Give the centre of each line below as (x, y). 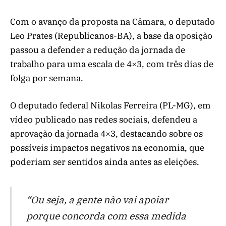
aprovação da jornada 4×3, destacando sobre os (106, 134)
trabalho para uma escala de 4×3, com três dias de (112, 64)
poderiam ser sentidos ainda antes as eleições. (105, 162)
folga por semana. (47, 78)
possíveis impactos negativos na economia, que (107, 148)
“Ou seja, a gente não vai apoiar (97, 199)
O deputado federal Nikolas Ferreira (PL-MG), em (110, 106)
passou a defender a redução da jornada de (98, 50)
